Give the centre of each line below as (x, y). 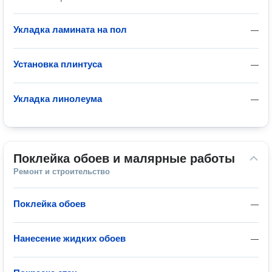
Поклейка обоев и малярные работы (124, 158)
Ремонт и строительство (62, 172)
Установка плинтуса (58, 64)
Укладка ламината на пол (70, 29)
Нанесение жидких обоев (70, 238)
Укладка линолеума (58, 99)
